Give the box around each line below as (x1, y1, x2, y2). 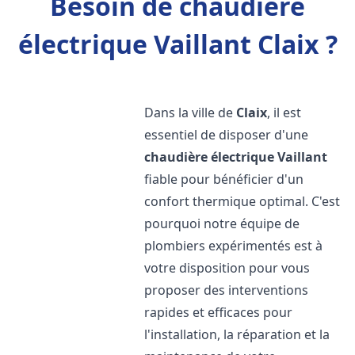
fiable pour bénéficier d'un (144, 170, 304, 188)
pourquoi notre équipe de (144, 215, 300, 232)
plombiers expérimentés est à (144, 237, 323, 254)
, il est (267, 104, 302, 121)
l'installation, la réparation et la (144, 326, 330, 343)
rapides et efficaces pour (144, 303, 293, 321)
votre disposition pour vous (144, 259, 311, 277)
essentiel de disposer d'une (144, 126, 309, 143)
